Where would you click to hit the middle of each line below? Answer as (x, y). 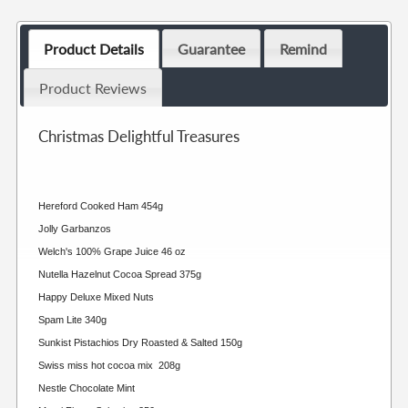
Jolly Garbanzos (75, 228)
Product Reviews (92, 87)
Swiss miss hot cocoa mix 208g (110, 365)
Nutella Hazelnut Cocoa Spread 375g (120, 274)
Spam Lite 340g (73, 319)
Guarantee (212, 48)
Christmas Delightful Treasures (139, 136)
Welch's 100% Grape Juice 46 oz (112, 251)
